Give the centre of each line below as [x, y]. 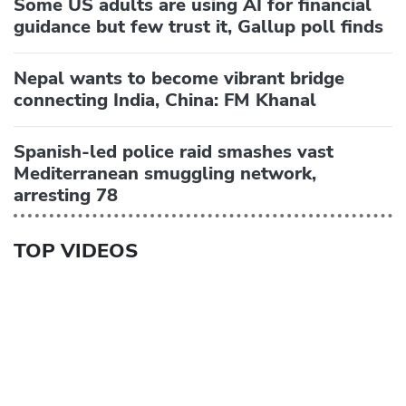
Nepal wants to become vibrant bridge [179, 78]
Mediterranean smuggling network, [165, 173]
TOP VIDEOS [76, 251]
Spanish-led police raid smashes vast [174, 151]
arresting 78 [66, 195]
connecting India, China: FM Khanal [165, 100]
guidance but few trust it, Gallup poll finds [198, 26]
